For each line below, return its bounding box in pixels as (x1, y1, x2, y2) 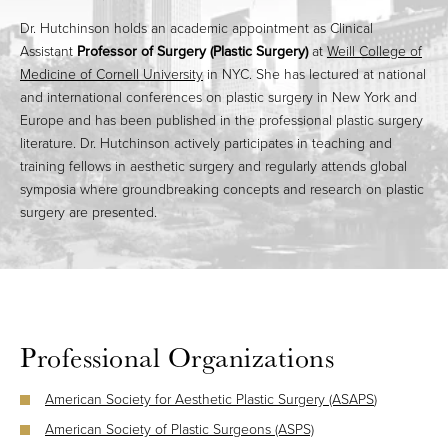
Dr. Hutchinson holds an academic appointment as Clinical (20, 18, 373, 40)
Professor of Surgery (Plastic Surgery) (77, 41, 308, 63)
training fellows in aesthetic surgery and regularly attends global (20, 156, 407, 178)
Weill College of (327, 41, 422, 63)
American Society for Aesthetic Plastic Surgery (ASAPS (45, 389, 374, 411)
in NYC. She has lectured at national (203, 64, 426, 86)
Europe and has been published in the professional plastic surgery (20, 110, 423, 132)
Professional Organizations (20, 339, 334, 376)
